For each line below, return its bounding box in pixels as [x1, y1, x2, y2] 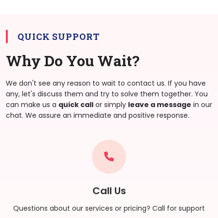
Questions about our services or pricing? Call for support [13, 203, 205, 213]
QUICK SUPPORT [18, 30, 100, 42]
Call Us [92, 183, 126, 198]
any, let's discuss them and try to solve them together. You [6, 89, 208, 99]
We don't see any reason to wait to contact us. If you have [6, 78, 206, 88]
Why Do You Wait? [6, 51, 140, 70]
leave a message [128, 99, 191, 109]
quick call [58, 99, 93, 109]
